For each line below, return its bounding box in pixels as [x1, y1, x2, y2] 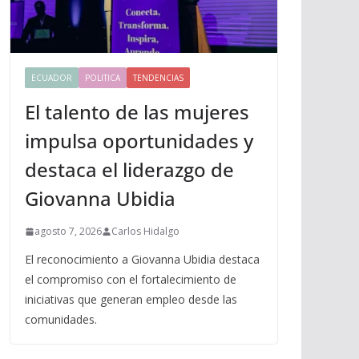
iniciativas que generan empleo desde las [25, 292, 237, 308]
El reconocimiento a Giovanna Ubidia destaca [25, 252, 260, 268]
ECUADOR [31, 72, 72, 84]
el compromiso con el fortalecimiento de [25, 272, 236, 288]
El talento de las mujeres [25, 99, 249, 126]
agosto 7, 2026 [34, 224, 102, 239]
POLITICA [85, 72, 120, 84]
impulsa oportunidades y [25, 127, 253, 155]
